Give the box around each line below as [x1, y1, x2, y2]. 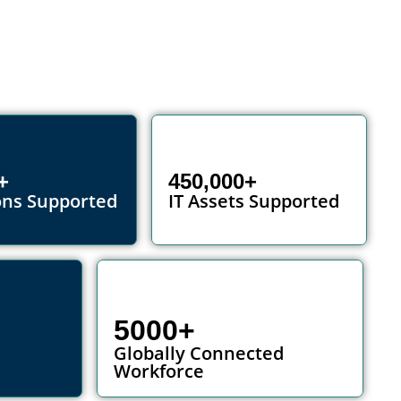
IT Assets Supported [168, 189, 340, 214]
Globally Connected [113, 341, 284, 366]
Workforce [113, 359, 204, 384]
